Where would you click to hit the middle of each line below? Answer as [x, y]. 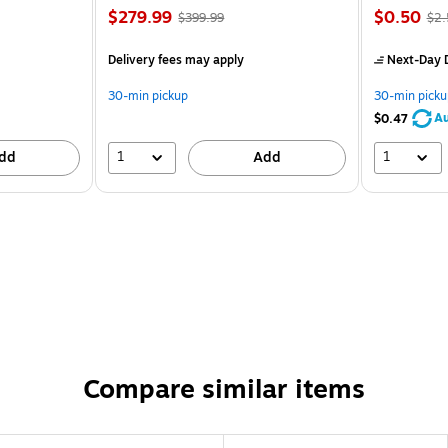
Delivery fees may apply [176, 59]
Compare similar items [224, 389]
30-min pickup [148, 95]
